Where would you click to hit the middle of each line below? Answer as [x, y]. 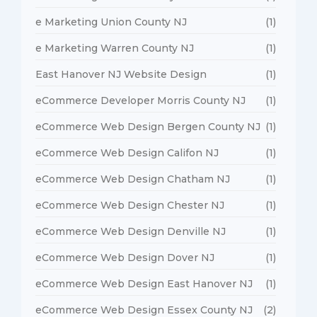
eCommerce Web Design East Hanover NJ [144, 283]
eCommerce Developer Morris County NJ [140, 100]
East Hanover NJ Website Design [121, 74]
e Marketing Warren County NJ [115, 48]
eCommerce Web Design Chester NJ [130, 205]
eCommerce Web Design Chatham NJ [133, 179]
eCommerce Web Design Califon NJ [127, 152]
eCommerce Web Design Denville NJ [131, 231]
